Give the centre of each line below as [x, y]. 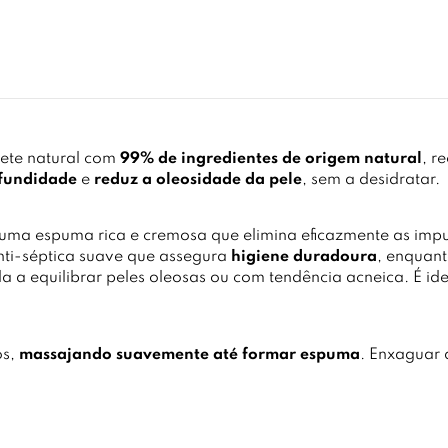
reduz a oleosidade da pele [198, 180]
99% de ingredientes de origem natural [271, 159]
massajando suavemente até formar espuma [189, 355]
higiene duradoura [304, 257]
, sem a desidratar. [371, 180]
